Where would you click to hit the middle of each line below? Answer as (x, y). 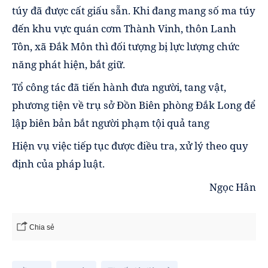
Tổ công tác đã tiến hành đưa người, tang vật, (119, 87)
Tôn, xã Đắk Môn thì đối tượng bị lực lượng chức (126, 47)
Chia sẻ (42, 227)
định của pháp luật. (58, 164)
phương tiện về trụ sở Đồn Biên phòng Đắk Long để (134, 105)
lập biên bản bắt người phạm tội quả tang (111, 123)
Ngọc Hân (233, 187)
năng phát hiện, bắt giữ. (68, 65)
